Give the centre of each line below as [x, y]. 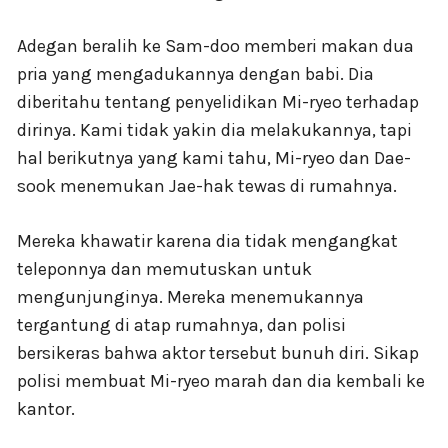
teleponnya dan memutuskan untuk [164, 268]
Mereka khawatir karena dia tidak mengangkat [207, 240]
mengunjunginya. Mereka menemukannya [190, 296]
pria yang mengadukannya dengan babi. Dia [195, 73]
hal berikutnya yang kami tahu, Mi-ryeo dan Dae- [214, 157]
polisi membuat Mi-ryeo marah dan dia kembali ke [221, 380]
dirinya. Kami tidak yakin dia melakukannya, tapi [214, 129]
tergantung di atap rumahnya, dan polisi [181, 324]
